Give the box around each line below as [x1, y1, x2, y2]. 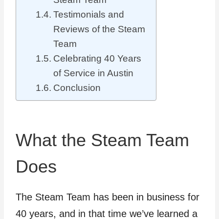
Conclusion [53, 83, 101, 93]
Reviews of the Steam [53, 24, 145, 34]
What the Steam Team [16, 130, 189, 150]
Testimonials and [53, 9, 124, 20]
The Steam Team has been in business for [16, 192, 199, 202]
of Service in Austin [53, 68, 133, 78]
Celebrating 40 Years [53, 53, 141, 64]
